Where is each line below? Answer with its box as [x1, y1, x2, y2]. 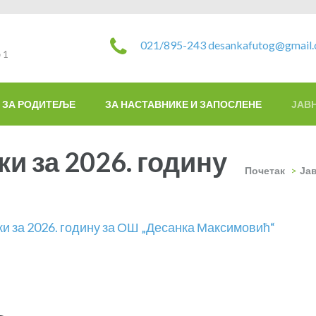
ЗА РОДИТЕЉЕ [2, 97, 75, 110]
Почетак [245, 164, 285, 176]
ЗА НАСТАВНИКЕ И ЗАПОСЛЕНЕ [105, 97, 262, 110]
